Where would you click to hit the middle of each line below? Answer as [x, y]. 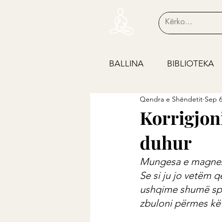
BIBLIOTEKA [191, 63]
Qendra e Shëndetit [171, 99]
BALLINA [126, 63]
